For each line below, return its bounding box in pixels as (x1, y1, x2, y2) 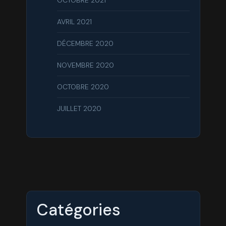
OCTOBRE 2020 (56, 82, 109, 92)
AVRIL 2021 (56, 17, 92, 27)
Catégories (36, 199, 121, 221)
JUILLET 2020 (56, 104, 101, 114)
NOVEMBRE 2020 (56, 61, 114, 70)
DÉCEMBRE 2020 (56, 39, 114, 48)
